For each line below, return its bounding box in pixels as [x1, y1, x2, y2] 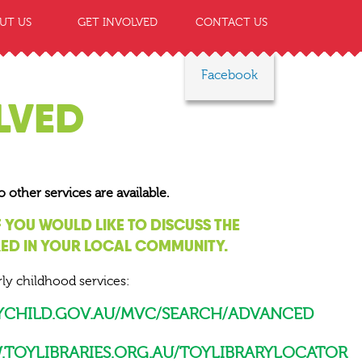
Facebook [201, 68, 259, 82]
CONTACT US [196, 16, 268, 30]
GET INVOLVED [78, 16, 158, 30]
